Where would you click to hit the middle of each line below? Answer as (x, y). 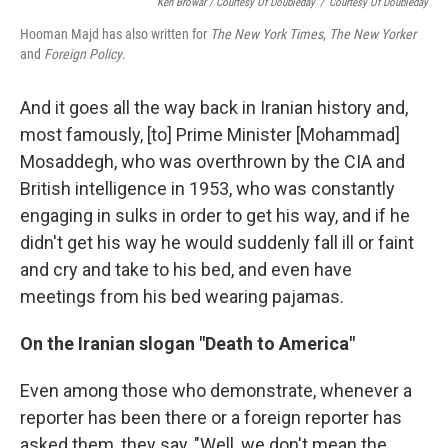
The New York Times (266, 34)
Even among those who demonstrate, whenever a (216, 390)
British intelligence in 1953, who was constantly (207, 188)
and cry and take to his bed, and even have (186, 269)
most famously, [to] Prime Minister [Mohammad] (210, 134)
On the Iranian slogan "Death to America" (187, 343)
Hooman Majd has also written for (115, 34)
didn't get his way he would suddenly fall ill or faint (217, 242)
